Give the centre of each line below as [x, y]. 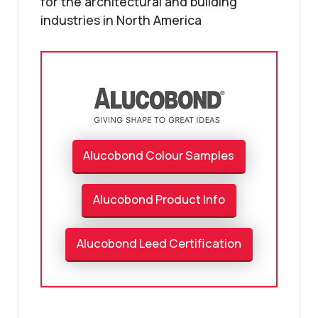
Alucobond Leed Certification [159, 243]
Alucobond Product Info [159, 199]
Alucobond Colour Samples [159, 155]
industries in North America [121, 20]
